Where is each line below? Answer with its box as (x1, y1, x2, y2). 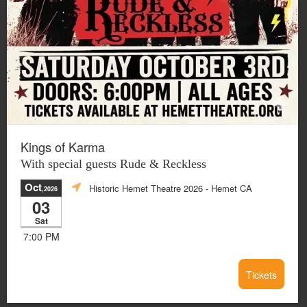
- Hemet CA (203, 181, 252, 195)
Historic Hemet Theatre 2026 (89, 181, 203, 195)
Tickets (246, 268, 277, 282)
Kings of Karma (21, 138, 105, 156)
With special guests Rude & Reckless (21, 157, 206, 171)
